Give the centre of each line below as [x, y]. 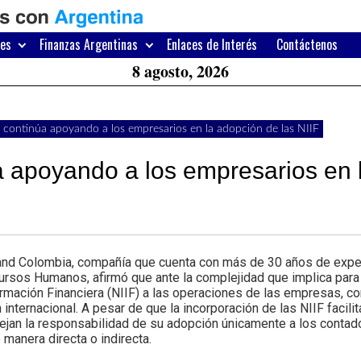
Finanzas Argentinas [89, 45]
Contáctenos [307, 45]
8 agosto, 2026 [180, 71]
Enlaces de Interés [212, 45]
